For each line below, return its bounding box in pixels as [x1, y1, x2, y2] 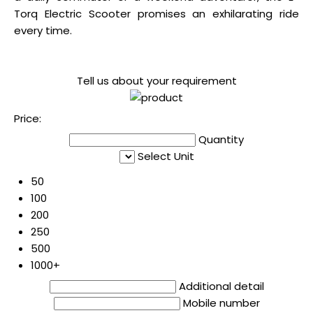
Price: [14, 110, 41, 126]
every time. [14, 22, 72, 38]
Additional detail [178, 278, 264, 293]
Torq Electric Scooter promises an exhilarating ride [14, 6, 299, 21]
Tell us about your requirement [76, 73, 237, 88]
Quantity [198, 131, 244, 147]
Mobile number [182, 295, 260, 310]
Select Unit [137, 148, 194, 163]
